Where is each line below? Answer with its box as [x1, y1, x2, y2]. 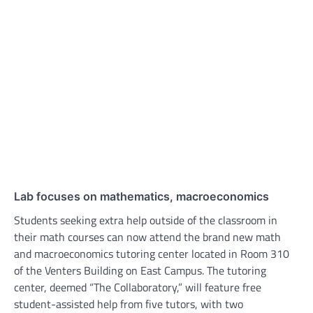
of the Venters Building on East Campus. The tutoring [14, 261, 266, 279]
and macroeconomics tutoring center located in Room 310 [14, 245, 289, 262]
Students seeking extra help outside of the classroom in [14, 211, 277, 228]
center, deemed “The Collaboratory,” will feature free [14, 278, 261, 296]
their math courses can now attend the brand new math [14, 228, 281, 245]
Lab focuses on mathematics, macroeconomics [14, 189, 269, 203]
